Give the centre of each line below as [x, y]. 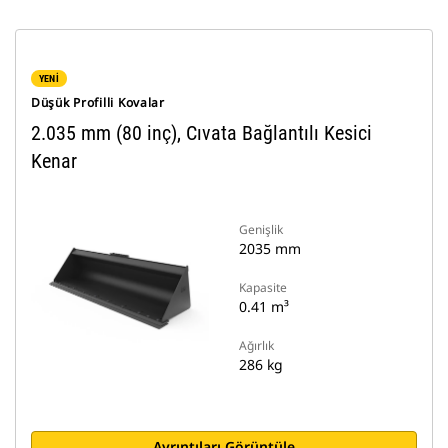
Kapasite [263, 287]
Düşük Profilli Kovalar [98, 102]
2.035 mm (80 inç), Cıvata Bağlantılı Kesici [201, 133]
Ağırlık [256, 345]
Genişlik [261, 229]
